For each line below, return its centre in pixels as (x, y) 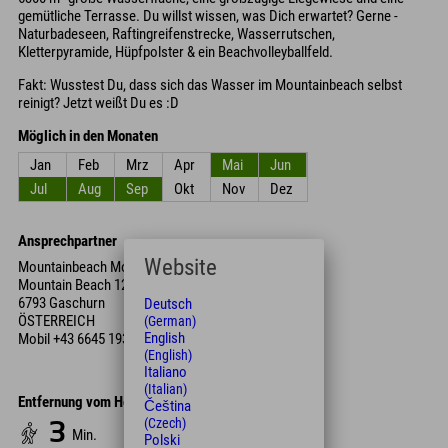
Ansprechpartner (67, 241)
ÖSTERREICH (56, 320)
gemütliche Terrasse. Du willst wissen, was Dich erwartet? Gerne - (208, 15)
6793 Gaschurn (61, 302)
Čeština (167, 406)
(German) (170, 321)
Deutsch (168, 304)
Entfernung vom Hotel (82, 401)
